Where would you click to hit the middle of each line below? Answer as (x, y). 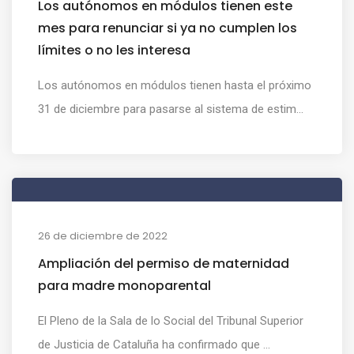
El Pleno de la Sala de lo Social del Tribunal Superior (171, 320)
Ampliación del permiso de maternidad (164, 263)
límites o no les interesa (114, 50)
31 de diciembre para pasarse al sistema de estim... (171, 109)
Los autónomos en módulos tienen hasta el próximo (175, 85)
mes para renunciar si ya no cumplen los (168, 28)
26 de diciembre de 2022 (103, 235)
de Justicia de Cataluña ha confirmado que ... (154, 344)
